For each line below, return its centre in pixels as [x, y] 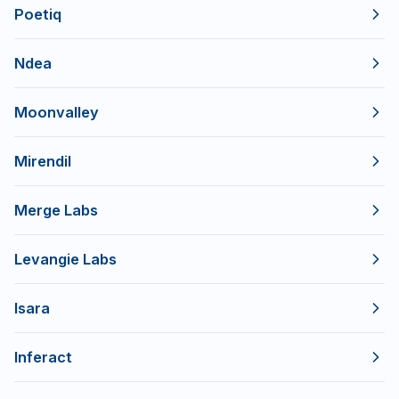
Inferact [43, 358]
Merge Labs [56, 211]
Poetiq [38, 15]
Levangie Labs [65, 260]
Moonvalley [57, 113]
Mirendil [43, 162]
